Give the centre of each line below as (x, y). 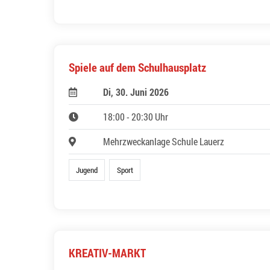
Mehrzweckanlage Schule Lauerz (163, 141)
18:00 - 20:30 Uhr (135, 116)
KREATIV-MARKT (107, 253)
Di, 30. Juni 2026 (136, 92)
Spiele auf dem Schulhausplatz (137, 67)
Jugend (87, 170)
